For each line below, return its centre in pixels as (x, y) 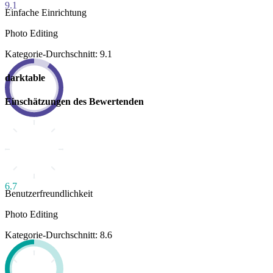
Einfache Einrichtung (46, 12)
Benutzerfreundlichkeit (49, 194)
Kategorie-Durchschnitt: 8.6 (58, 235)
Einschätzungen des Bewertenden (74, 102)
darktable (25, 77)
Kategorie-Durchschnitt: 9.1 (58, 54)
